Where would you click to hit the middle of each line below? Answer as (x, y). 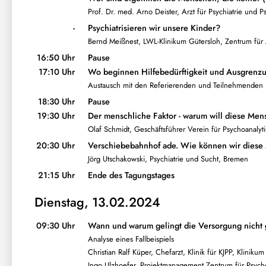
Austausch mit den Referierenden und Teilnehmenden (175, 85)
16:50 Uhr (56, 58)
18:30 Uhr (56, 102)
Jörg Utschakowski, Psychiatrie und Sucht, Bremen (168, 159)
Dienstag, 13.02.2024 (97, 202)
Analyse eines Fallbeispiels (131, 239)
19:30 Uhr (56, 116)
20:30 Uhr (55, 146)
